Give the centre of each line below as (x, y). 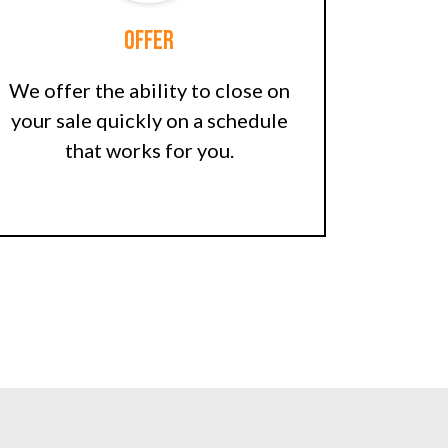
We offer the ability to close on (149, 90)
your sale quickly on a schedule (149, 120)
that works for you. (149, 150)
